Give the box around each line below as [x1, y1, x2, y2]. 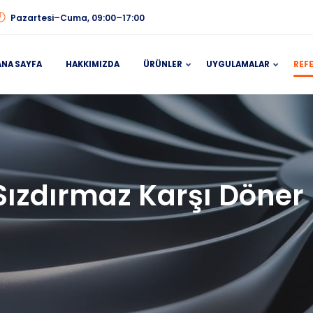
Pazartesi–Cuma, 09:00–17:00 [8, 12, 145, 24]
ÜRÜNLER [143, 59, 182, 70]
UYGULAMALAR [206, 59, 270, 70]
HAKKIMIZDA [66, 59, 119, 70]
